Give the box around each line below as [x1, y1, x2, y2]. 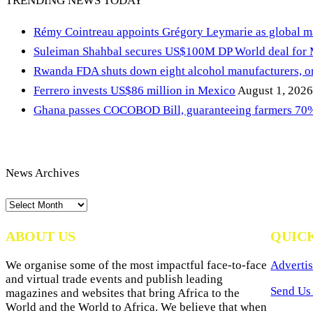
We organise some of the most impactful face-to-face [6, 259, 267, 272]
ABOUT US [6, 228, 75, 245]
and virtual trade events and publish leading [6, 272, 223, 286]
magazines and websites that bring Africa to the [6, 286, 240, 300]
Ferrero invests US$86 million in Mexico [34, 84, 235, 98]
